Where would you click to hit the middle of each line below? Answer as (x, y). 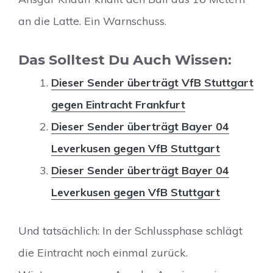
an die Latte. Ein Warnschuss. (92, 21)
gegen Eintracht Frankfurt (118, 104)
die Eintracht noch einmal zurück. (103, 252)
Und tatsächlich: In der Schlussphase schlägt (130, 230)
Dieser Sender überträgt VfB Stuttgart (152, 82)
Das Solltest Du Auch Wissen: (125, 59)
